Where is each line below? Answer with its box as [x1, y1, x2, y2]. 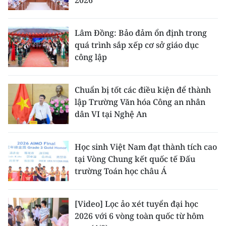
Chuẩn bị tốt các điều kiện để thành [75, 84, 211, 95]
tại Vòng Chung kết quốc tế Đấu [75, 153, 195, 164]
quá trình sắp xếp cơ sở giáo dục [75, 39, 199, 50]
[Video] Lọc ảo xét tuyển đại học [75, 198, 198, 209]
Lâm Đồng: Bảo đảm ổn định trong [75, 27, 207, 38]
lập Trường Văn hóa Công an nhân [75, 96, 205, 107]
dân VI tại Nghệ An [75, 108, 147, 120]
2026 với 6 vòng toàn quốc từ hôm [75, 210, 204, 221]
